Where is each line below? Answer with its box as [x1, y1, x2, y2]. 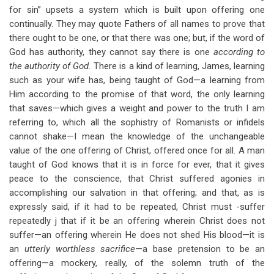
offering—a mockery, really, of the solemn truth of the [9, 257, 265, 268]
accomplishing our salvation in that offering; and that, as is [9, 187, 265, 198]
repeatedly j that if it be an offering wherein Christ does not [9, 215, 265, 226]
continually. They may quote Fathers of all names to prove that [9, 18, 265, 29]
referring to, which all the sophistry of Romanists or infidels [9, 117, 265, 128]
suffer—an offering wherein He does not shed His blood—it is [9, 229, 265, 240]
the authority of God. [9, 61, 94, 72]
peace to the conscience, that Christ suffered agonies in [9, 173, 265, 184]
